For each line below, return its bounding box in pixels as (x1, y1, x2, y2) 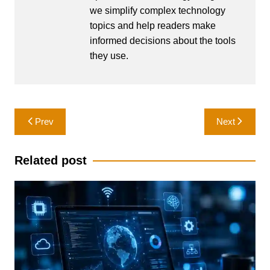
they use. (89, 51, 128, 61)
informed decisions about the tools (89, 36, 236, 46)
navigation (13, 127, 84, 145)
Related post (14, 154, 87, 167)
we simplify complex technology (89, 5, 225, 16)
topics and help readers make (89, 20, 216, 31)
